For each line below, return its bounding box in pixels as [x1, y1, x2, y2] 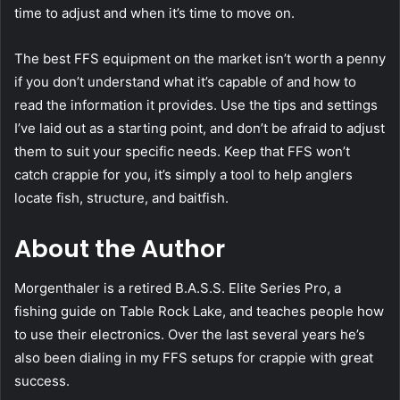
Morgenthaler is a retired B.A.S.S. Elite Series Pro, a [14, 279, 341, 297]
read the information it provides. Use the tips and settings [14, 96, 378, 113]
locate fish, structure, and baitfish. [14, 188, 229, 206]
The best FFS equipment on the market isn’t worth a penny [14, 49, 386, 67]
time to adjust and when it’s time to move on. [14, 4, 298, 21]
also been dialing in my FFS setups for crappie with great [14, 349, 373, 367]
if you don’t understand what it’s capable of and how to [14, 72, 356, 90]
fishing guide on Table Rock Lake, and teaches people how [14, 303, 384, 321]
